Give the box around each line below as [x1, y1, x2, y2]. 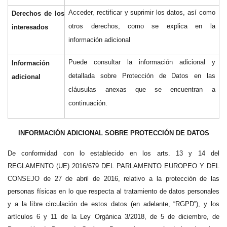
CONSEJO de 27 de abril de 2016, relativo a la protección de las [8, 174, 219, 182]
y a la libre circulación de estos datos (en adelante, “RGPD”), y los [8, 200, 219, 208]
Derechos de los [11, 10, 64, 17]
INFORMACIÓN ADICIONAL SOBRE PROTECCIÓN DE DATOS [18, 129, 209, 137]
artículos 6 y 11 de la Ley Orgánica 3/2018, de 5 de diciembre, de [8, 212, 219, 220]
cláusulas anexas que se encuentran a [68, 86, 215, 93]
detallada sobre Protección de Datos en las [68, 72, 215, 80]
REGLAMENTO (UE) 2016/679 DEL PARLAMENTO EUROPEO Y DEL [8, 162, 219, 170]
